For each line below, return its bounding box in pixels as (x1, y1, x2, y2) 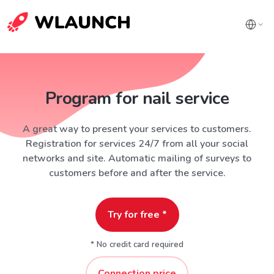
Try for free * (107, 208, 167, 221)
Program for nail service (45, 87, 229, 110)
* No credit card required (91, 239, 183, 250)
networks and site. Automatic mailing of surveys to (23, 152, 251, 165)
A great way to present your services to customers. (23, 122, 251, 136)
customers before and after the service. (48, 166, 226, 180)
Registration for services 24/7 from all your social (26, 137, 248, 150)
